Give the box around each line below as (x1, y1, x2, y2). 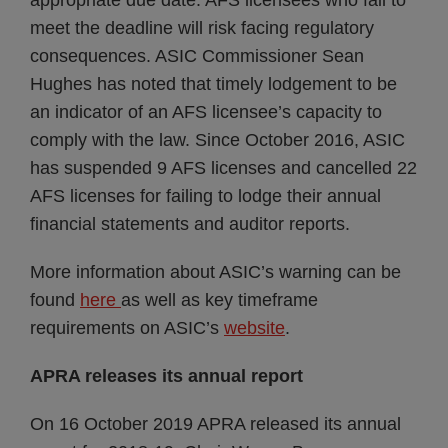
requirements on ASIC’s (30, 318, 224, 338)
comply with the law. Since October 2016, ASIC (30, 130, 405, 150)
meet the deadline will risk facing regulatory (30, 18, 374, 38)
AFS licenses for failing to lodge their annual (30, 186, 381, 206)
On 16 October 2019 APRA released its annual (30, 414, 401, 434)
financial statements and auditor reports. (30, 214, 350, 234)
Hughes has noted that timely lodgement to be (30, 74, 397, 94)
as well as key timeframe (121, 290, 318, 310)
